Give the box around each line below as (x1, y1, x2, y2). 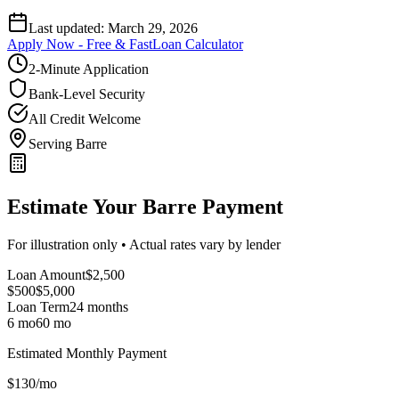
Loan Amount (7, 266, 85, 282)
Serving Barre (28, 135, 107, 151)
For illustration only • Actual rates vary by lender (7, 236, 281, 252)
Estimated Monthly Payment (7, 345, 167, 361)
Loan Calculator (152, 36, 243, 52)
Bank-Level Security (28, 85, 145, 102)
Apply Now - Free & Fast (7, 36, 152, 52)
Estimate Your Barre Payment (7, 194, 283, 218)
